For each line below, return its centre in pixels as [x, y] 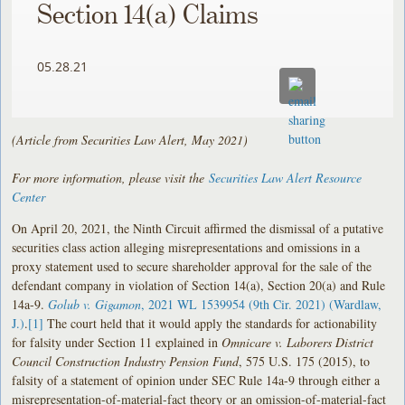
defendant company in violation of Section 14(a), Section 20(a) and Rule [199, 285]
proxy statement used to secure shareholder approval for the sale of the [192, 266]
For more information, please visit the [111, 177]
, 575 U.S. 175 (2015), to [305, 361]
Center [29, 196]
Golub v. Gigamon [95, 304]
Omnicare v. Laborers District [298, 342]
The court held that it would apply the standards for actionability [211, 323]
